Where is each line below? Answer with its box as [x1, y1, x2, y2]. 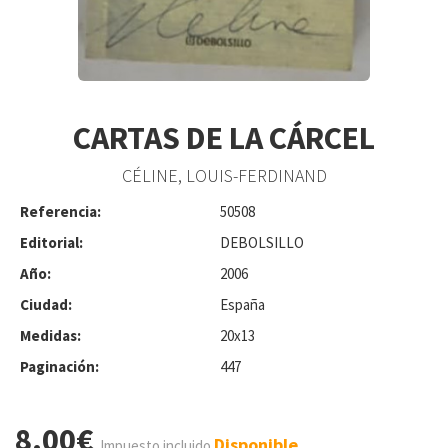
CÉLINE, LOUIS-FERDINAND [121, 164, 327, 188]
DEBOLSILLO [220, 232, 304, 252]
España [220, 294, 265, 314]
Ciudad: [20, 294, 72, 314]
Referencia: [20, 201, 101, 221]
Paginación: [20, 356, 99, 376]
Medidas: [20, 325, 81, 345]
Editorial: [20, 232, 83, 252]
